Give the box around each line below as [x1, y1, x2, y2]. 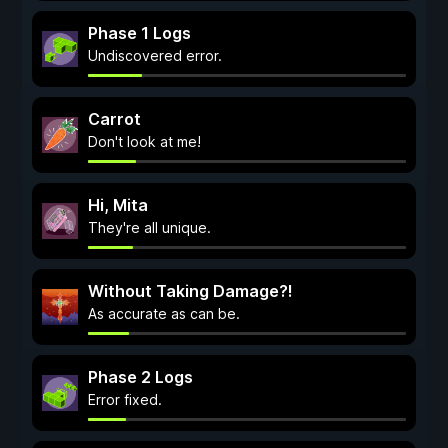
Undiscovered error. [88, 47, 222, 64]
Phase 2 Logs [88, 367, 193, 387]
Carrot [88, 109, 141, 129]
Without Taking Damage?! [88, 281, 293, 301]
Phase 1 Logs [88, 23, 191, 43]
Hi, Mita [88, 195, 148, 215]
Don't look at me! [88, 133, 201, 150]
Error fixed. [88, 391, 162, 408]
